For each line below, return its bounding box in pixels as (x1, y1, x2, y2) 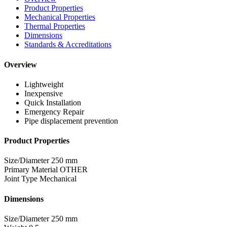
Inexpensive (24, 89, 63, 98)
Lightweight (24, 80, 63, 89)
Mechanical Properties (24, 13, 95, 22)
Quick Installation (24, 98, 81, 107)
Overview (4, 60, 37, 69)
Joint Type (4, 174, 37, 183)
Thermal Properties (24, 22, 85, 31)
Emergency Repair (24, 107, 84, 116)
